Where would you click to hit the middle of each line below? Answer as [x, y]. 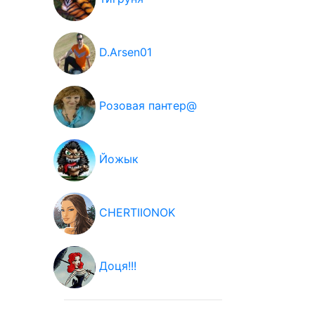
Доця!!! [118, 266]
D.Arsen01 [126, 52]
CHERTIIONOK [137, 213]
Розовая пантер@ [148, 106]
